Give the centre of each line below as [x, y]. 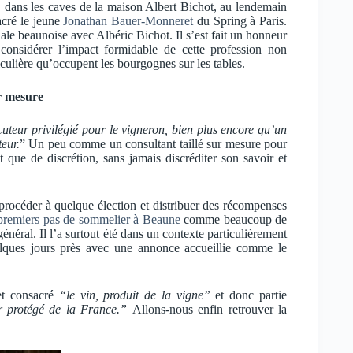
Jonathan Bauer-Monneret [128, 20]
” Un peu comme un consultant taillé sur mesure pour [153, 143]
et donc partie [249, 295]
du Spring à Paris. [240, 20]
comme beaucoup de [234, 219]
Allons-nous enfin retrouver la [210, 309]
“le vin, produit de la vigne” [134, 295]
